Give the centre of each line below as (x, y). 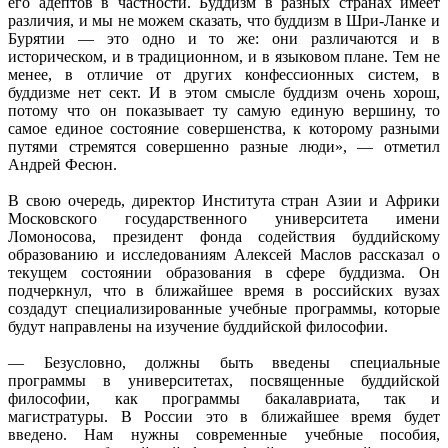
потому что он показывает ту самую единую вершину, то (224, 110)
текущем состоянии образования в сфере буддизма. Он (224, 272)
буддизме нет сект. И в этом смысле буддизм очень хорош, (224, 92)
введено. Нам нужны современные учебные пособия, (224, 434)
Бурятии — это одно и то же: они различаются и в (224, 38)
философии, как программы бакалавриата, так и (224, 398)
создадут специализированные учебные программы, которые (224, 308)
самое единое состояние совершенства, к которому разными (224, 128)
